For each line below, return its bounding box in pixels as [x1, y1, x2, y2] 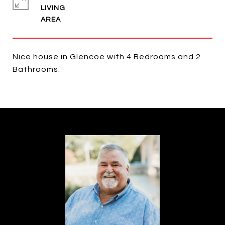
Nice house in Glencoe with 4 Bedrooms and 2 [13, 53, 201, 61]
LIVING [41, 5, 65, 12]
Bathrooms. [13, 65, 60, 73]
